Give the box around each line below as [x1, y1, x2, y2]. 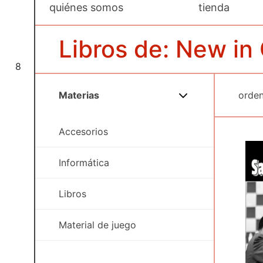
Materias [59, 89, 99, 101]
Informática [59, 157, 109, 168]
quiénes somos [49, 1, 123, 14]
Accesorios [59, 126, 108, 137]
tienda [198, 1, 230, 14]
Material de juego [59, 219, 136, 231]
